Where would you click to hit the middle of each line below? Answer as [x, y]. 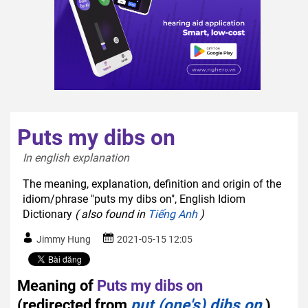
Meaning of [55, 285]
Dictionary [49, 214]
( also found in [111, 214]
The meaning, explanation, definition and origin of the [152, 184]
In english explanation [79, 157]
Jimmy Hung [64, 239]
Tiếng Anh [173, 214]
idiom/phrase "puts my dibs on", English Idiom [134, 199]
